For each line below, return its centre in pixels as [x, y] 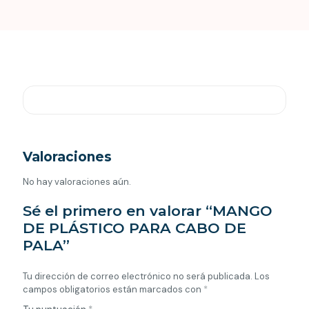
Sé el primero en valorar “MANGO [148, 210]
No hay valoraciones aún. [77, 181]
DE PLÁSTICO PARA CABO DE [134, 228]
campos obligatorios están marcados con [113, 289]
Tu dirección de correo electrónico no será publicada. [138, 276]
